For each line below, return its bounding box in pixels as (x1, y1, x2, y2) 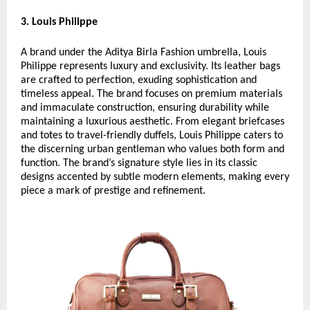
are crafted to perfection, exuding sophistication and (21, 75, 257, 86)
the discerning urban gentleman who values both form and (21, 144, 284, 156)
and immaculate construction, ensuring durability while (21, 102, 269, 114)
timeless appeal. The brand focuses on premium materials (21, 89, 282, 100)
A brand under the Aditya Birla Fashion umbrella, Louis (21, 47, 266, 59)
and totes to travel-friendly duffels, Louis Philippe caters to (21, 130, 283, 142)
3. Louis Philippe (21, 17, 98, 28)
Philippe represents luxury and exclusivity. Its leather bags (21, 61, 280, 73)
